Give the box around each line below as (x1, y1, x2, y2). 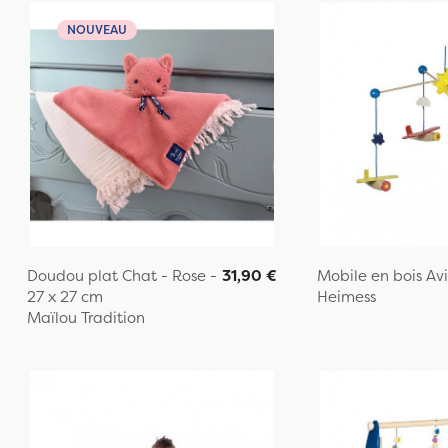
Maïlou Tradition (26, 307, 145, 328)
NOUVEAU (66, 21, 127, 39)
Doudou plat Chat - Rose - (26, 265, 217, 286)
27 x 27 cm (26, 286, 103, 307)
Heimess (316, 286, 376, 307)
